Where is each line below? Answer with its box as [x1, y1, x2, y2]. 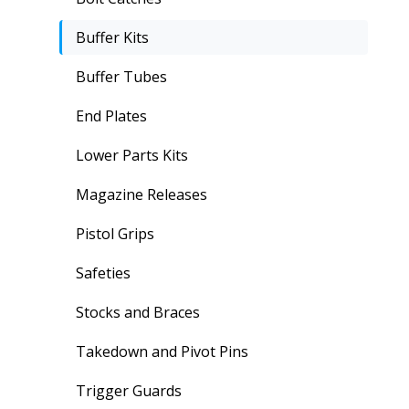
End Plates [75, 105, 147, 126]
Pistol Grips [75, 223, 154, 244]
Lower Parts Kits [75, 144, 188, 165]
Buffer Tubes [75, 66, 167, 87]
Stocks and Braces [75, 301, 200, 322]
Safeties [75, 262, 131, 283]
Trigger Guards [75, 380, 182, 401]
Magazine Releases [75, 184, 207, 204]
